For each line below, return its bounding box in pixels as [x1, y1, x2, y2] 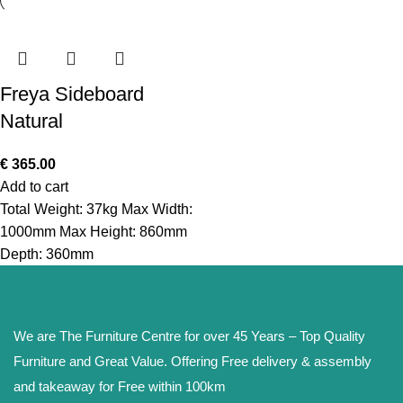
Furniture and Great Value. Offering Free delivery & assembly [13, 354, 372, 369]
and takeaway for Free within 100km [13, 379, 229, 394]
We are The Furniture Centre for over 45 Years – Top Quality [13, 328, 365, 344]
